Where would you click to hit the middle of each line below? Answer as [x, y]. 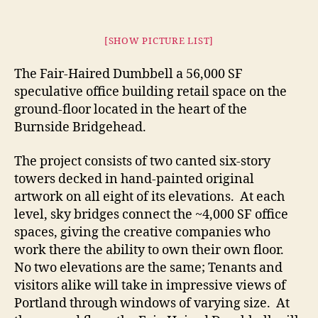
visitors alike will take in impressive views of [150, 285]
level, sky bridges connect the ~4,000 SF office [151, 214]
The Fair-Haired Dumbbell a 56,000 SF [128, 74]
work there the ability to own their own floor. [150, 250]
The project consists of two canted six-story [142, 161]
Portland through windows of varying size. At [152, 303]
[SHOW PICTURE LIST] [159, 41]
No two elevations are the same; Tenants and [148, 268]
